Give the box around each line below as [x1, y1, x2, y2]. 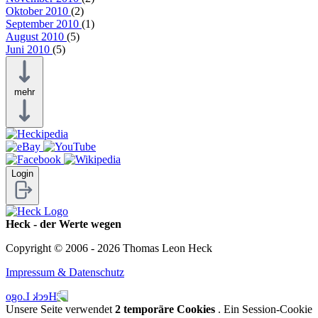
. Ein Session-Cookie [215, 302, 312, 315]
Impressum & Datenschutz [6, 265, 124, 278]
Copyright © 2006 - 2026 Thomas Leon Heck [6, 241, 212, 254]
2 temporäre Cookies [115, 302, 215, 315]
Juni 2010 [6, 43, 53, 55]
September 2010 [6, 17, 82, 30]
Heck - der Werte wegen [6, 217, 121, 230]
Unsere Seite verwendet [6, 302, 115, 315]
